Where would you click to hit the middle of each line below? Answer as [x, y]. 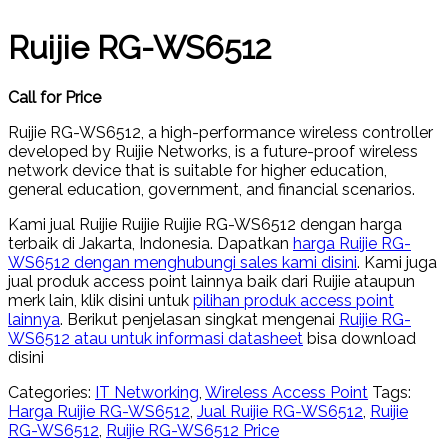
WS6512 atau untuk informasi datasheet [155, 338]
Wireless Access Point [286, 392]
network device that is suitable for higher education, [197, 170]
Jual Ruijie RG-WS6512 [280, 411]
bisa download [359, 338]
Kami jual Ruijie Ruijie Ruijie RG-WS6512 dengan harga [205, 224]
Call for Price [54, 97]
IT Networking [147, 392]
